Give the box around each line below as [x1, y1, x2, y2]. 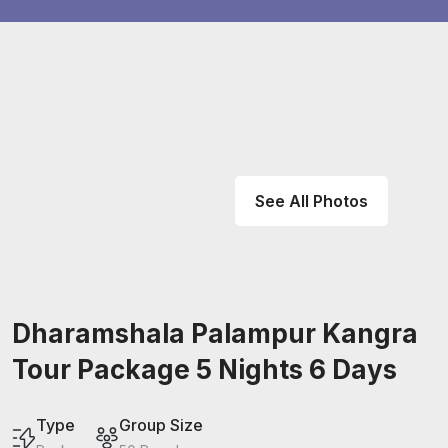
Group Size [119, 415, 203, 435]
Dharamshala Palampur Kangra [12, 318, 418, 349]
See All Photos [255, 191, 368, 211]
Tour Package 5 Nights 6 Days [12, 354, 397, 385]
